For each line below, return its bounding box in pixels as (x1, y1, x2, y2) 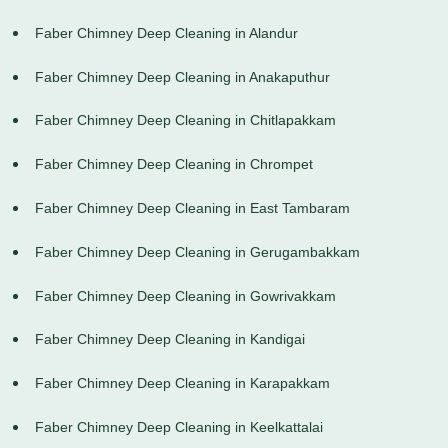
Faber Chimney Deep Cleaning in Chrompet (35, 156, 313, 173)
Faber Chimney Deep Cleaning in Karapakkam (35, 375, 330, 392)
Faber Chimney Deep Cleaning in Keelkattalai (35, 419, 323, 436)
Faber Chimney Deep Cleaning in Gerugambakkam (35, 243, 360, 260)
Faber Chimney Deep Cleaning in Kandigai (35, 331, 305, 348)
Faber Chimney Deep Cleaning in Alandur (35, 24, 298, 41)
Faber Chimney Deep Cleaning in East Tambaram (35, 200, 350, 217)
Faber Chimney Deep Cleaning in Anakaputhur (35, 68, 330, 85)
